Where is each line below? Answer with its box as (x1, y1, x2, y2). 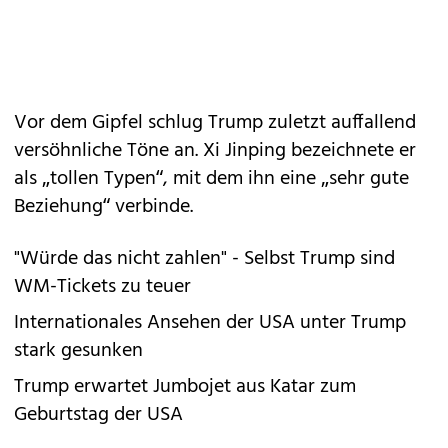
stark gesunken (14, 334, 143, 367)
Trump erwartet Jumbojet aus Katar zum (14, 370, 356, 403)
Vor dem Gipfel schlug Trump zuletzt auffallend (14, 106, 416, 139)
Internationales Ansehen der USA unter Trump (14, 306, 406, 339)
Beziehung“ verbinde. (14, 190, 193, 223)
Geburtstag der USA (14, 398, 183, 431)
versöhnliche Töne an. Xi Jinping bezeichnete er (14, 134, 416, 167)
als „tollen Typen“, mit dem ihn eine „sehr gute (14, 162, 409, 195)
